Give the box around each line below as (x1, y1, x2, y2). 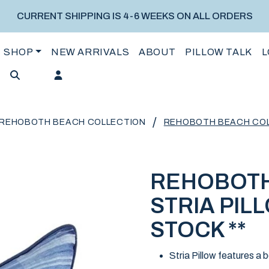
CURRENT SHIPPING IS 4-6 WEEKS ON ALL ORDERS (16, 11, 253, 21)
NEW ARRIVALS (51, 47, 130, 57)
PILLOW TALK (185, 47, 252, 57)
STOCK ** (150, 218, 246, 242)
